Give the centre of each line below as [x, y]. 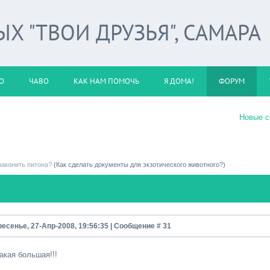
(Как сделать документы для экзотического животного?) [140, 165]
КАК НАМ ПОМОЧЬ [106, 81]
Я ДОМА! [179, 81]
